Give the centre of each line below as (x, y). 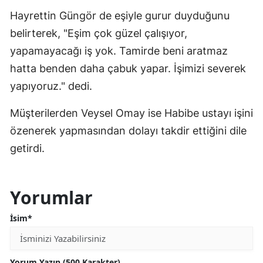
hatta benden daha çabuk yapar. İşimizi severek (128, 69)
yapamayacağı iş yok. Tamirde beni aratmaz (119, 51)
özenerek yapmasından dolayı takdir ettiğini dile (128, 131)
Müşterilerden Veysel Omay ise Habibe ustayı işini (131, 113)
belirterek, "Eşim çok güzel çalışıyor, (99, 33)
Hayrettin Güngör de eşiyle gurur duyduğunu (120, 16)
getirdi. (27, 149)
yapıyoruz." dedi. (51, 86)
